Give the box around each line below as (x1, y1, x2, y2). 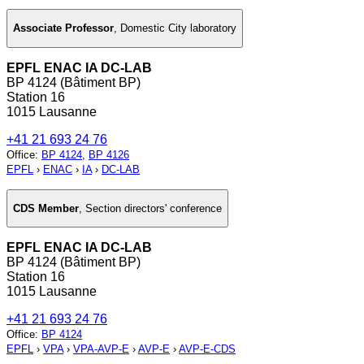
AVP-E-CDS (179, 343, 236, 356)
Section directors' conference (85, 202, 222, 215)
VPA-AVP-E (73, 343, 129, 356)
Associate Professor (13, 22, 114, 35)
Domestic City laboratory (120, 22, 236, 35)
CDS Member (13, 202, 79, 215)
